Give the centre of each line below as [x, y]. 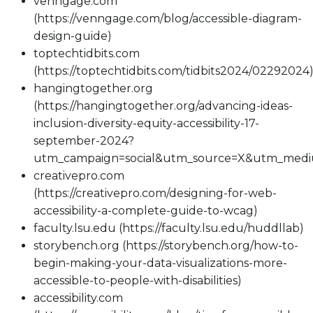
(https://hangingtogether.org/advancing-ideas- [163, 106]
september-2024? [84, 141]
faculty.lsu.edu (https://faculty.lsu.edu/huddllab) [169, 228]
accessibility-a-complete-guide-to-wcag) [146, 211]
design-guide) [73, 36]
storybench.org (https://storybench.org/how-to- [166, 246]
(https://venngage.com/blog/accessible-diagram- [168, 19]
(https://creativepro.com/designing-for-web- [155, 194]
